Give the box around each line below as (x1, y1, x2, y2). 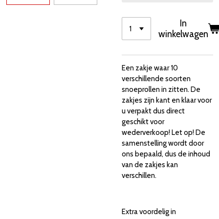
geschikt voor (122, 117, 164, 126)
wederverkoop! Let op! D (122, 128, 201, 137)
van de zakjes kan (122, 160, 178, 169)
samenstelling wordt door (122, 139, 204, 148)
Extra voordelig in (122, 207, 176, 216)
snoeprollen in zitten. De (122, 85, 200, 94)
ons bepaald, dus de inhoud (122, 150, 210, 158)
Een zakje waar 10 (122, 64, 178, 72)
